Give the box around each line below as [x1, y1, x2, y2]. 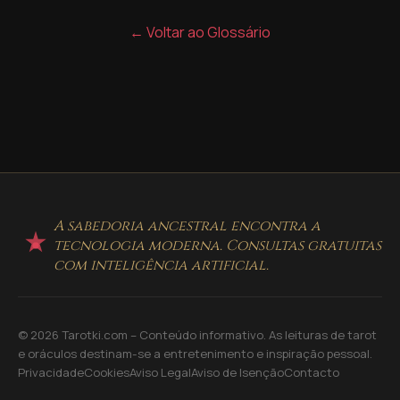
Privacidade [18, 364, 84, 381]
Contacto [284, 364, 339, 381]
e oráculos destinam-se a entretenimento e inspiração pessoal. [18, 346, 372, 362]
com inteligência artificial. [54, 255, 269, 276]
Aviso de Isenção [191, 364, 284, 381]
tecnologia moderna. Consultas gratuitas [54, 236, 381, 256]
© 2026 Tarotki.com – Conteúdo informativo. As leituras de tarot [18, 327, 377, 344]
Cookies [84, 364, 129, 381]
